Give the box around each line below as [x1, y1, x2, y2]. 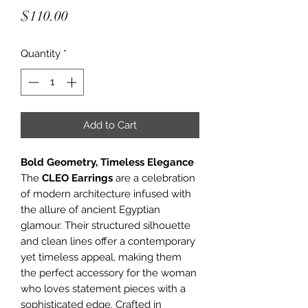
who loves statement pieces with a [21, 282, 186, 295]
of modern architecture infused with [21, 187, 191, 200]
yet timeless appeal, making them [21, 250, 181, 263]
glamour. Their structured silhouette [21, 219, 190, 232]
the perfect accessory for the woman [21, 266, 197, 279]
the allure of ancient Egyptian [21, 203, 160, 216]
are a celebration [113, 171, 195, 184]
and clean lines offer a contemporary [21, 234, 195, 247]
